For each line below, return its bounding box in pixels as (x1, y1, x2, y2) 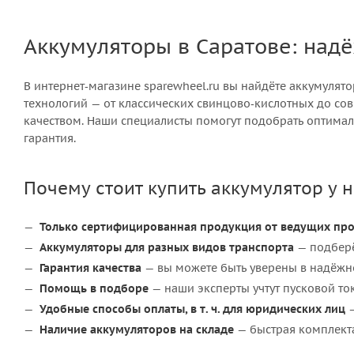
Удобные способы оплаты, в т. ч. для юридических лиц (40, 302, 345, 316)
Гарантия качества (40, 261, 141, 275)
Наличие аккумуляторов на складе (40, 322, 234, 337)
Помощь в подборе (40, 281, 149, 296)
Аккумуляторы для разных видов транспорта (40, 240, 294, 254)
